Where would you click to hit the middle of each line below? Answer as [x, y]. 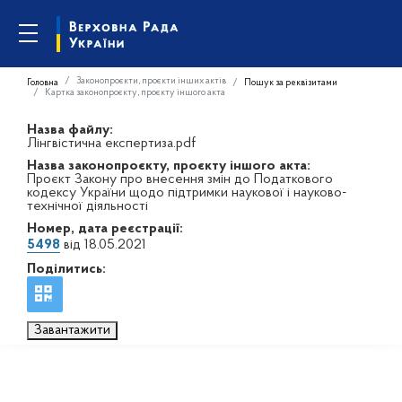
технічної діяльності [87, 206]
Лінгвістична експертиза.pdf [111, 144]
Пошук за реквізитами [291, 83]
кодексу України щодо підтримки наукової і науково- [187, 193]
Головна [43, 83]
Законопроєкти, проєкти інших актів [151, 81]
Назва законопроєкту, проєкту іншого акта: [169, 166]
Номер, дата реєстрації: [105, 229]
